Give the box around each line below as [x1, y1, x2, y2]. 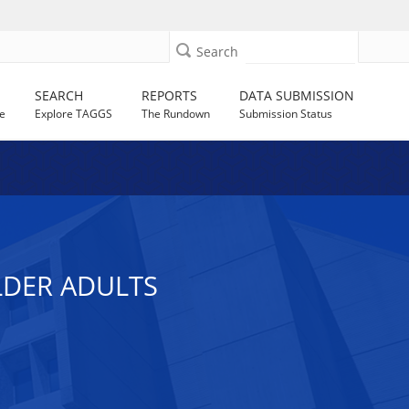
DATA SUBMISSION [239, 87, 355, 104]
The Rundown [142, 106, 211, 121]
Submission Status [239, 106, 333, 121]
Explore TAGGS [35, 106, 113, 121]
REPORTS [142, 87, 198, 104]
